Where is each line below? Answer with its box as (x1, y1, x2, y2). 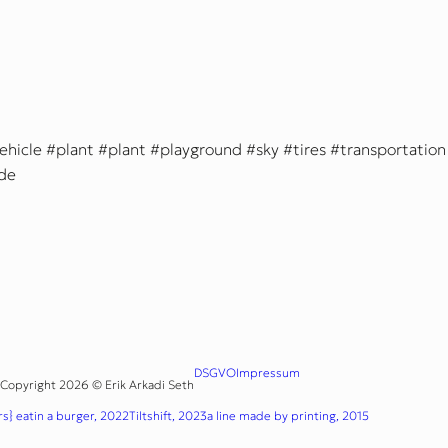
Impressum (236, 365, 300, 381)
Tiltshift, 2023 (128, 408, 207, 424)
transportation (340, 139, 446, 160)
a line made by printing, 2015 (206, 408, 369, 424)
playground (160, 139, 242, 160)
